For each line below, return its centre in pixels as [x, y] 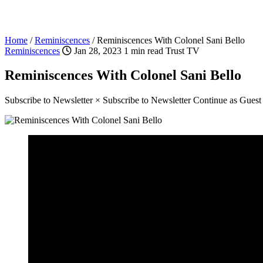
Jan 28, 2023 [99, 50]
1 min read [145, 50]
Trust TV [183, 50]
